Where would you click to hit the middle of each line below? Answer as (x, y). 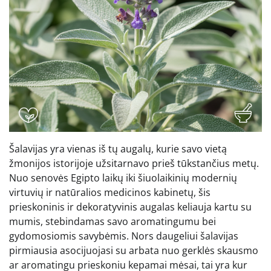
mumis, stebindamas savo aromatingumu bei (113, 221)
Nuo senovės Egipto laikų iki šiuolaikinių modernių (123, 178)
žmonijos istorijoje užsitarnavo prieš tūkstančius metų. (134, 163)
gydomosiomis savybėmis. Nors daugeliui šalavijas (124, 236)
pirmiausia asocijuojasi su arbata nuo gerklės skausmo (134, 250)
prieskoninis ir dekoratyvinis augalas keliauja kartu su (130, 207)
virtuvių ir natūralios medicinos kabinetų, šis (110, 192)
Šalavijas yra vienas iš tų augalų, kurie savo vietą (118, 149)
